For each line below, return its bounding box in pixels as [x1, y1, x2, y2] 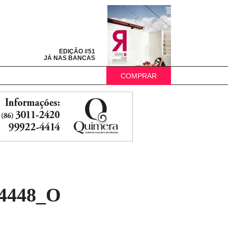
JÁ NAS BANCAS [44, 54, 95, 62]
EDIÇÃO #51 [59, 48, 95, 55]
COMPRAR [121, 72, 157, 80]
